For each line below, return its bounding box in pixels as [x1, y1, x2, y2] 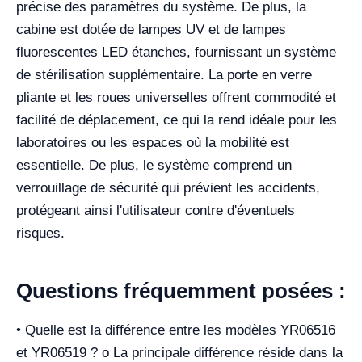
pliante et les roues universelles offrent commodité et [16, 89, 336, 105]
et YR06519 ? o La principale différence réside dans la [16, 344, 343, 360]
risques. [16, 225, 65, 241]
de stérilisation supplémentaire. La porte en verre [16, 66, 312, 82]
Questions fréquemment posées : [16, 278, 346, 303]
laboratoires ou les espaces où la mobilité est [16, 134, 289, 150]
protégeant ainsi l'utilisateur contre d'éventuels [16, 202, 295, 218]
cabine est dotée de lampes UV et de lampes [16, 21, 286, 37]
